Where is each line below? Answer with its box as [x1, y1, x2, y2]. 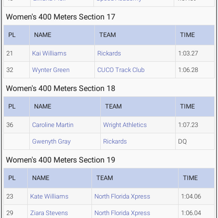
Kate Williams [30, 193, 69, 200]
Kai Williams [32, 50, 67, 57]
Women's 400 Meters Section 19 [6, 155, 115, 165]
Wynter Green [32, 66, 70, 74]
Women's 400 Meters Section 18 [6, 84, 115, 93]
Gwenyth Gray [32, 138, 71, 145]
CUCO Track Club [97, 66, 145, 74]
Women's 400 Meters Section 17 [6, 12, 115, 22]
